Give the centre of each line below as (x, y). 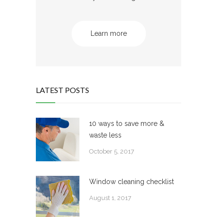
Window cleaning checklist (132, 182)
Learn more (108, 34)
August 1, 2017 (110, 198)
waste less (105, 135)
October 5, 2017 (112, 152)
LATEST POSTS (62, 90)
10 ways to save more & (127, 124)
